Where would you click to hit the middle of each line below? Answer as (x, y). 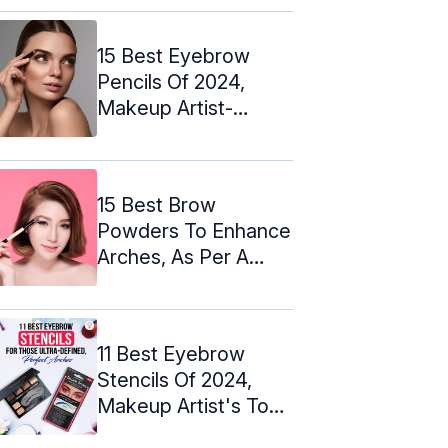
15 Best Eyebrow (173, 55)
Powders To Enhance (194, 230)
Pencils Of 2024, (171, 81)
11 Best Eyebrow (171, 353)
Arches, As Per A (173, 256)
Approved (142, 133)
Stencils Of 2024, (174, 379)
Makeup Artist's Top (189, 405)
